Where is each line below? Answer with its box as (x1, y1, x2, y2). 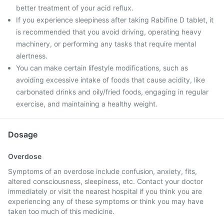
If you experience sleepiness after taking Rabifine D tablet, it (16, 15, 213, 24)
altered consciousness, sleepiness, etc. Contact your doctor (8, 177, 203, 185)
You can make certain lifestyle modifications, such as (16, 63, 188, 72)
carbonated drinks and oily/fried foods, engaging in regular (16, 87, 208, 96)
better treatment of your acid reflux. (16, 3, 133, 12)
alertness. (16, 51, 47, 60)
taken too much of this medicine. (8, 207, 114, 215)
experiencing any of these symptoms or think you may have (8, 197, 203, 205)
